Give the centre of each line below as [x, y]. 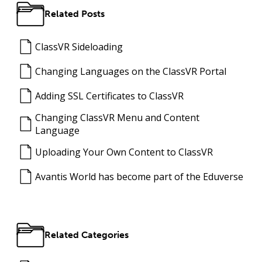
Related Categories [87, 235]
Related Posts [75, 14]
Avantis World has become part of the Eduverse [139, 177]
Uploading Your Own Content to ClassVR [124, 152]
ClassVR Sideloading [79, 47]
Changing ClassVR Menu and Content [117, 118]
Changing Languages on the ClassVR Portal [131, 72]
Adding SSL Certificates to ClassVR [109, 96]
